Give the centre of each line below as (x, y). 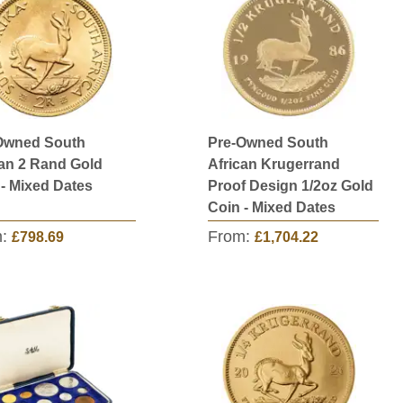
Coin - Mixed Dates (272, 207)
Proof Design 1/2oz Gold (291, 186)
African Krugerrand (274, 164)
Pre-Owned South (268, 143)
